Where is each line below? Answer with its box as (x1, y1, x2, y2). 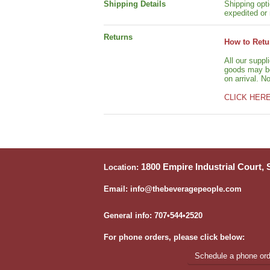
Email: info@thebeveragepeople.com (104, 184, 242, 194)
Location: (104, 163, 141, 172)
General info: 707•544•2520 (104, 211, 202, 221)
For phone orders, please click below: (104, 233, 245, 242)
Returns (104, 33, 133, 42)
